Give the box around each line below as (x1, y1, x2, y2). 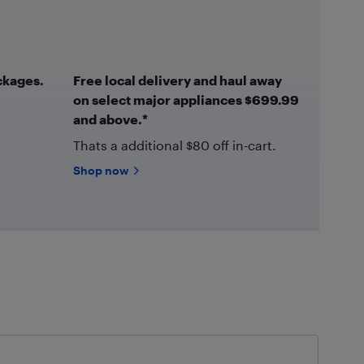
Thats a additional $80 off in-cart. (72, 137, 275, 153)
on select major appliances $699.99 (72, 92, 299, 107)
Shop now (72, 163, 128, 177)
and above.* (72, 111, 148, 127)
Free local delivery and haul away (72, 72, 282, 88)
